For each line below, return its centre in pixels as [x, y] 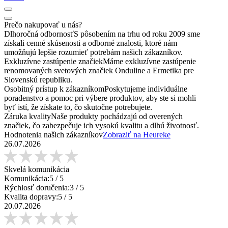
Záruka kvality [27, 116]
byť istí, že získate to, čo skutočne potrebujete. [78, 107]
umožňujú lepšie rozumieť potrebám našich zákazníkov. [93, 52]
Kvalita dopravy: [31, 196]
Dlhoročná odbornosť [39, 34]
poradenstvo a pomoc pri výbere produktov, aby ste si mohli [100, 98]
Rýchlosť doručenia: [37, 187]
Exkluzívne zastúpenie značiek [53, 61]
